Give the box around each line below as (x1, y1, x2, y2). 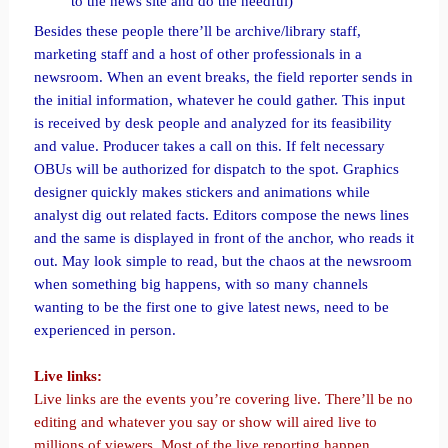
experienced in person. (33, 322, 176, 338)
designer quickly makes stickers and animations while (33, 184, 370, 200)
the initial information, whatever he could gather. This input (33, 92, 405, 108)
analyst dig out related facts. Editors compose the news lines (33, 207, 409, 223)
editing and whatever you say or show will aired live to (33, 414, 377, 430)
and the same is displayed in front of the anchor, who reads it (33, 230, 414, 246)
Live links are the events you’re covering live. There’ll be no (33, 391, 413, 407)
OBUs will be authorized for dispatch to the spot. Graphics (33, 161, 399, 177)
